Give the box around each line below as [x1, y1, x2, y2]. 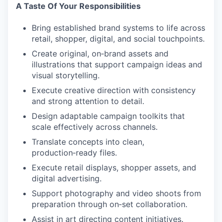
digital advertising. [32, 173, 102, 183]
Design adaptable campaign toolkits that [32, 111, 185, 121]
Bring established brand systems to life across [32, 23, 205, 33]
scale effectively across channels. [32, 122, 158, 132]
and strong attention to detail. [32, 96, 144, 106]
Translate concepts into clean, [32, 137, 144, 147]
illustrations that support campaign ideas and [32, 59, 202, 69]
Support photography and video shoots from [32, 188, 201, 198]
